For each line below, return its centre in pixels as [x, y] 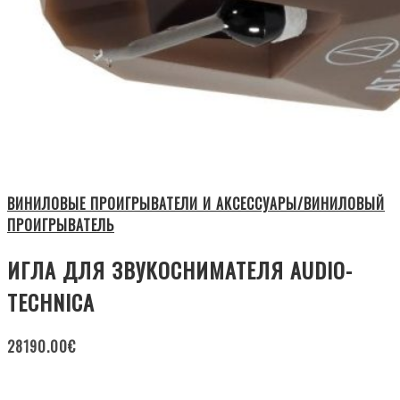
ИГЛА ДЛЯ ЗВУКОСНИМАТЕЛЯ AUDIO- [180, 270]
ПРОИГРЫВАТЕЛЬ [61, 225]
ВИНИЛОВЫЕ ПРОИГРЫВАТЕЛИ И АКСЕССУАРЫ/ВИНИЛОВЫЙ [196, 204]
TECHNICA [51, 302]
